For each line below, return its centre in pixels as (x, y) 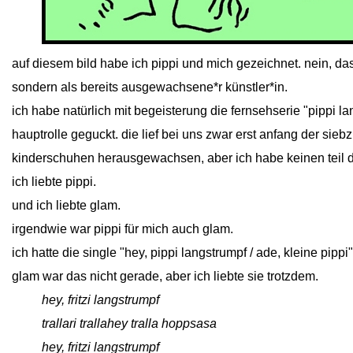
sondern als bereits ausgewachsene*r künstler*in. (150, 87)
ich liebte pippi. (54, 182)
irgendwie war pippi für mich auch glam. (123, 229)
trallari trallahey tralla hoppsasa (129, 323)
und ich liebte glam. (66, 205)
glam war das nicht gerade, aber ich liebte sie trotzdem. (165, 276)
